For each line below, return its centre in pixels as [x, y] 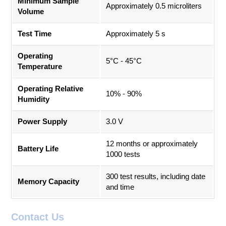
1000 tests [123, 154]
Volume [31, 11]
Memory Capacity [49, 181]
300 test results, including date [156, 176]
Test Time [35, 33]
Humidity [34, 99]
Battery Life [38, 148]
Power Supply [43, 121]
